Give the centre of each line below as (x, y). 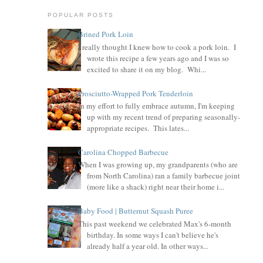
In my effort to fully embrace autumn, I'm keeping (156, 106)
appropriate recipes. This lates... (138, 128)
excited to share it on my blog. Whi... (146, 69)
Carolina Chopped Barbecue (123, 152)
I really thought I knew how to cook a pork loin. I (157, 47)
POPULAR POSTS (80, 15)
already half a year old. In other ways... (147, 246)
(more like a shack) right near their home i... (155, 187)
